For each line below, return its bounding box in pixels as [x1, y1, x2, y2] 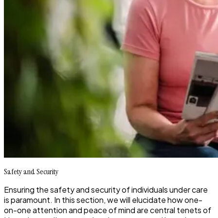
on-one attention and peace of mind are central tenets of [4, 204, 211, 215]
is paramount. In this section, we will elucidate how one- [4, 194, 202, 205]
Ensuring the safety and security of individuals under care [4, 184, 208, 195]
